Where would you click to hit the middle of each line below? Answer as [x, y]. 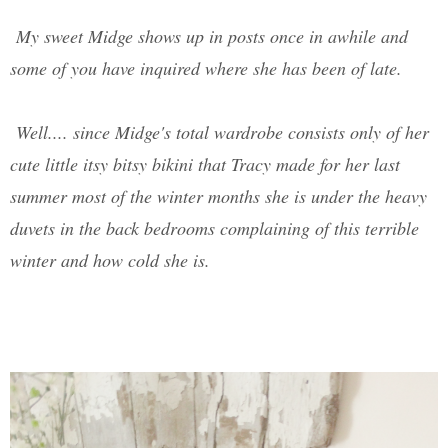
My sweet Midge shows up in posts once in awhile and [209, 36]
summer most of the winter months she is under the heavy [218, 196]
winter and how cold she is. [110, 260]
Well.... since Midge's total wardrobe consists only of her [219, 132]
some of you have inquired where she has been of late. [206, 68]
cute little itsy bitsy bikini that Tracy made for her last [205, 164]
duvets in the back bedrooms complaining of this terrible [214, 228]
